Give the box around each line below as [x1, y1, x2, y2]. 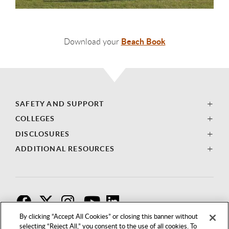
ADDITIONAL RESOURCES [15, 144, 114, 154]
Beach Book [121, 35, 166, 47]
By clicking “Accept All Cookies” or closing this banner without [19, 212, 198, 221]
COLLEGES [15, 113, 55, 124]
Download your [63, 35, 121, 47]
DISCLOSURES [15, 128, 70, 139]
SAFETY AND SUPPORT [15, 98, 104, 108]
